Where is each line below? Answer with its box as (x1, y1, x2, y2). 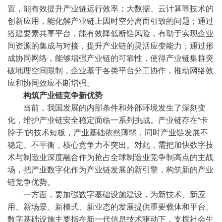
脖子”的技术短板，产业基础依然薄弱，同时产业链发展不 (7, 126, 208, 138)
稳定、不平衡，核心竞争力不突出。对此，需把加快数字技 (7, 139, 214, 150)
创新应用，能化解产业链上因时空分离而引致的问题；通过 (7, 15, 214, 26)
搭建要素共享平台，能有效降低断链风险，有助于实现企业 (7, 27, 214, 39)
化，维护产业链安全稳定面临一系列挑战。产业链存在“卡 (7, 114, 208, 125)
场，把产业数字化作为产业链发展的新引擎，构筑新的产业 (7, 164, 214, 175)
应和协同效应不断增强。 (7, 77, 95, 88)
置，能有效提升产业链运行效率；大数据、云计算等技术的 (7, 2, 214, 14)
